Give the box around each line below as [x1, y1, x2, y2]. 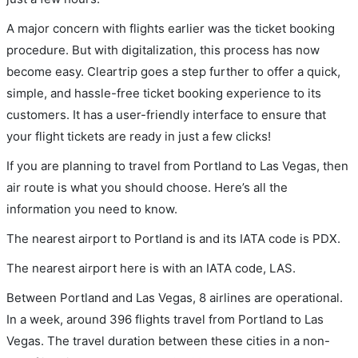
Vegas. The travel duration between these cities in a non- [6, 333, 330, 348]
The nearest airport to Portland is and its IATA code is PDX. [6, 231, 340, 246]
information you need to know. [6, 201, 177, 217]
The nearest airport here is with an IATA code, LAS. [6, 261, 296, 276]
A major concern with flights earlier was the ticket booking [6, 21, 335, 36]
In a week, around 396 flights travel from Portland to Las [6, 312, 324, 327]
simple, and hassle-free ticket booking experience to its [6, 86, 321, 101]
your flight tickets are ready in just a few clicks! [6, 129, 271, 144]
